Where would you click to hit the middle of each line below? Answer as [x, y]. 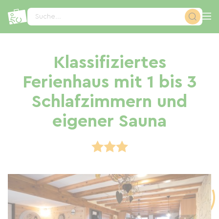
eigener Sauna [109, 121]
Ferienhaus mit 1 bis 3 [109, 82]
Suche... [48, 17]
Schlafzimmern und [109, 102]
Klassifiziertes [109, 63]
